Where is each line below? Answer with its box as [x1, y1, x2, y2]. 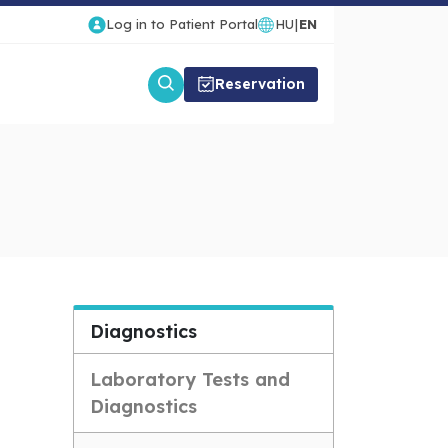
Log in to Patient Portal [105, 16, 258, 32]
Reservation [214, 74, 305, 93]
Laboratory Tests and [90, 368, 290, 391]
